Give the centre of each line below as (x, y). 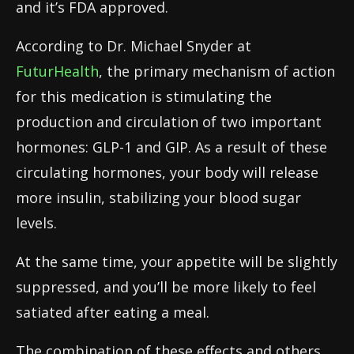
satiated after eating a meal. (113, 312)
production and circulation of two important (169, 122)
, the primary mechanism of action (217, 71)
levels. (36, 223)
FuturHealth (57, 71)
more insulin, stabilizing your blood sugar (158, 198)
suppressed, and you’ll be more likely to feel (166, 287)
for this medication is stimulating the (144, 96)
